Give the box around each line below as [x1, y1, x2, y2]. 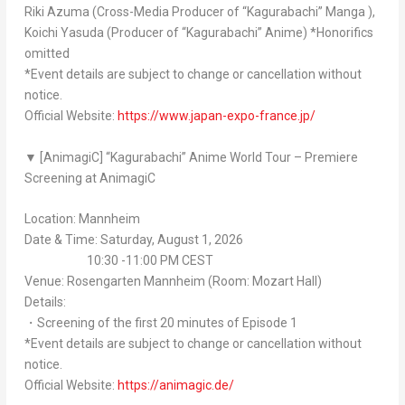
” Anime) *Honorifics [257, 25, 373, 41]
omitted [24, 46, 70, 61]
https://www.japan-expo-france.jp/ [117, 108, 316, 124]
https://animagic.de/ [117, 378, 234, 393]
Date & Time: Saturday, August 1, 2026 [24, 232, 243, 248]
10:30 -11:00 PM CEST [24, 253, 213, 268]
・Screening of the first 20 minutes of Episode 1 [24, 316, 297, 331]
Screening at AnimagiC [24, 170, 155, 185]
